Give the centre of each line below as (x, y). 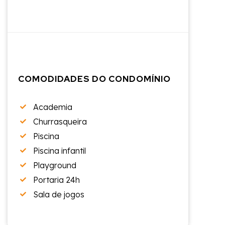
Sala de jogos (59, 194)
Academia (53, 107)
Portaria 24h (57, 180)
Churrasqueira (60, 121)
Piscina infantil (60, 150)
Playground (55, 165)
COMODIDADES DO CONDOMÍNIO (94, 79)
